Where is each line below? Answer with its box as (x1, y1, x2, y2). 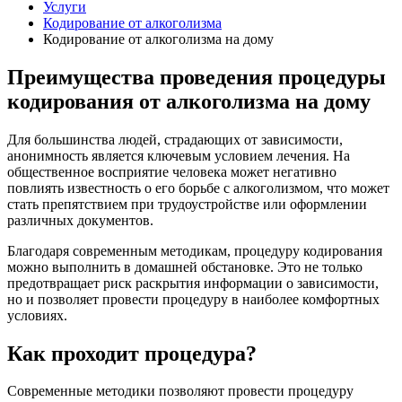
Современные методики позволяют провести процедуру (7, 383, 354, 399)
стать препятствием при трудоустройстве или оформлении (7, 196, 367, 212)
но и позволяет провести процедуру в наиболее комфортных (7, 291, 380, 307)
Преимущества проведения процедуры (7, 65, 386, 89)
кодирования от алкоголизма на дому (7, 89, 371, 113)
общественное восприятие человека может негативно (7, 163, 336, 179)
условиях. (7, 307, 67, 323)
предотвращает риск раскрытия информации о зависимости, (7, 275, 379, 291)
